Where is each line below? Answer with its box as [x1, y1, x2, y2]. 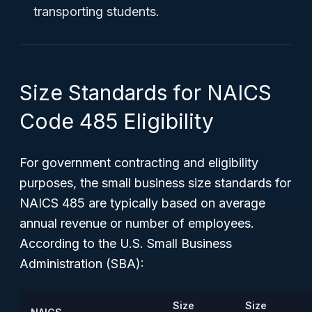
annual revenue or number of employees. [19, 216, 254, 231]
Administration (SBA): [19, 256, 144, 271]
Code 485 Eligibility [19, 109, 214, 134]
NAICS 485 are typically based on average [19, 196, 265, 210]
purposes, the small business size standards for [19, 175, 291, 190]
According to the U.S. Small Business [19, 236, 232, 251]
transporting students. [33, 4, 159, 19]
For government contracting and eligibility [19, 155, 258, 170]
